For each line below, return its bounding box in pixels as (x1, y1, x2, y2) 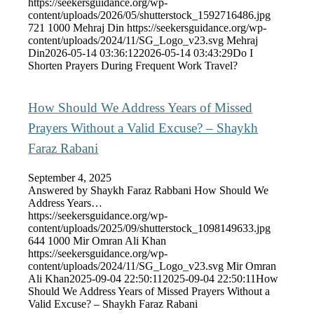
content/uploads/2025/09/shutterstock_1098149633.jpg (28, 222, 271, 235)
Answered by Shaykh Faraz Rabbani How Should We (28, 184, 269, 197)
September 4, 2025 (28, 172, 112, 184)
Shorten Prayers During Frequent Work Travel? (28, 59, 238, 71)
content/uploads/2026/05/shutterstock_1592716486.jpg (28, 8, 271, 21)
